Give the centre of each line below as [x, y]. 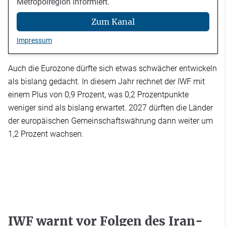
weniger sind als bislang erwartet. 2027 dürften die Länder [110, 108]
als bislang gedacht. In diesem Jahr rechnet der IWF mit [106, 82]
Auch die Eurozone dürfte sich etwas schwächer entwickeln [112, 69]
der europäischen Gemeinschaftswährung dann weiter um [110, 121]
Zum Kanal [113, 22]
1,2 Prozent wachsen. [46, 134]
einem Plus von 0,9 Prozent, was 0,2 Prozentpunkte [98, 95]
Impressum [34, 41]
